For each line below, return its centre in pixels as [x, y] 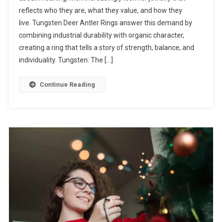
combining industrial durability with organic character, [101, 35]
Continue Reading [67, 84]
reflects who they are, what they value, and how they [100, 10]
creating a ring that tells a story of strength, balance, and [106, 47]
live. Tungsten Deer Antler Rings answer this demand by [105, 23]
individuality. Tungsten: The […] [66, 60]
